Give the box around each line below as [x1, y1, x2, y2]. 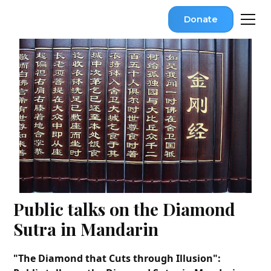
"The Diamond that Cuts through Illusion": [13, 252, 221, 266]
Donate [183, 13, 218, 25]
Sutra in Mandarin [13, 218, 159, 241]
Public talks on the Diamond [13, 198, 236, 221]
